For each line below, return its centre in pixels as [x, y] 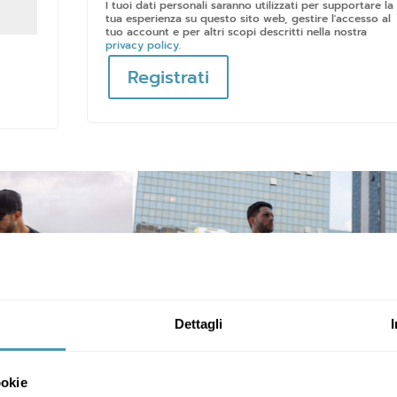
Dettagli [198, 323]
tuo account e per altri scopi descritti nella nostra [237, 32]
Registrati [169, 77]
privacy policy [143, 45]
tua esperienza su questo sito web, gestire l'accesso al [249, 19]
